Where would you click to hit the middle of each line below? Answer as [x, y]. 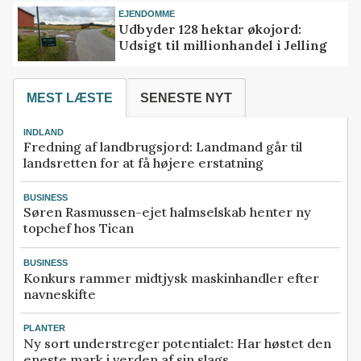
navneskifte [60, 294]
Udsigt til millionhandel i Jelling [223, 45]
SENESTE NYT [186, 98]
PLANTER [44, 328]
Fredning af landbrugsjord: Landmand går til [163, 146]
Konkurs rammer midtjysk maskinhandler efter [171, 278]
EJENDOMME [147, 14]
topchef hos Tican [79, 228]
